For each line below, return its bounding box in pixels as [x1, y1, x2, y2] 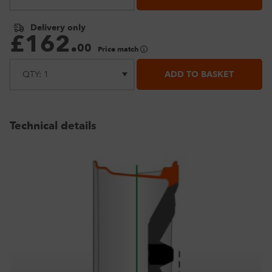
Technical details [10, 118, 97, 134]
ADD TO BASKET [165, 69, 234, 81]
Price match [98, 44, 140, 55]
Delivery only [30, 22, 86, 34]
